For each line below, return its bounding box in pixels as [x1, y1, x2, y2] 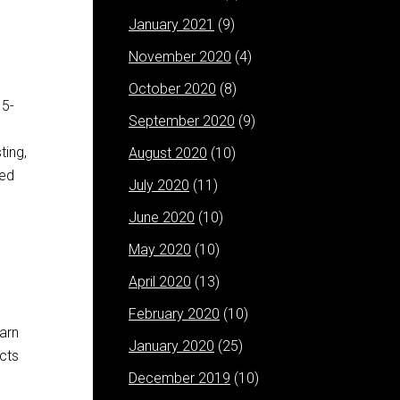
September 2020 [129, 112, 235, 129]
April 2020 [129, 273, 191, 290]
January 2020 [129, 337, 214, 354]
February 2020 [129, 305, 220, 322]
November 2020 [129, 48, 231, 65]
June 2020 [129, 209, 195, 226]
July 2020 [129, 177, 189, 194]
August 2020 [129, 145, 207, 162]
